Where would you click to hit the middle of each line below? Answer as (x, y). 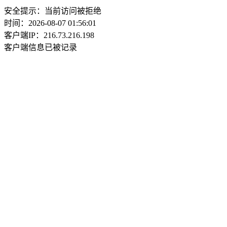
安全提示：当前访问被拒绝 (53, 11)
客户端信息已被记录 (41, 47)
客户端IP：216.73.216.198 (49, 35)
